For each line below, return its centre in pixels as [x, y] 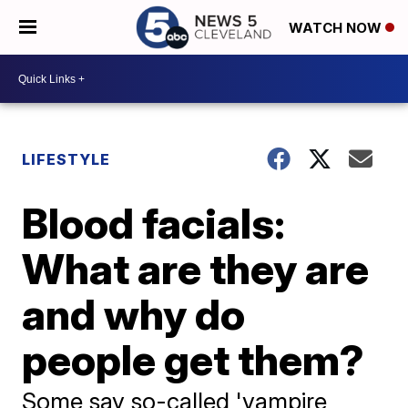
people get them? [194, 360]
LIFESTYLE [66, 159]
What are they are [196, 269]
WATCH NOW [337, 28]
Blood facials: [154, 223]
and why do [134, 314]
